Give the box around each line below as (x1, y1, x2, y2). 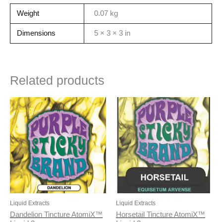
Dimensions (17, 29, 56, 38)
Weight (17, 9, 40, 18)
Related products (10, 73, 105, 87)
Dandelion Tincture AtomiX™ (10, 210, 103, 219)
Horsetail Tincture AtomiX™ (116, 210, 205, 219)
